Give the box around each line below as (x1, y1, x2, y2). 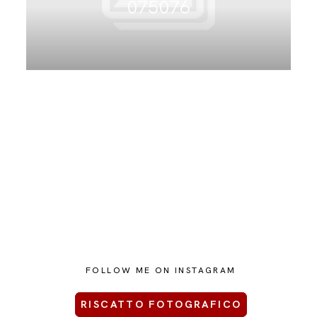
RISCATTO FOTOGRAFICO (80, 298, 242, 311)
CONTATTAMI (26, 35, 105, 50)
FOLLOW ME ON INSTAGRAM (85, 265, 236, 276)
